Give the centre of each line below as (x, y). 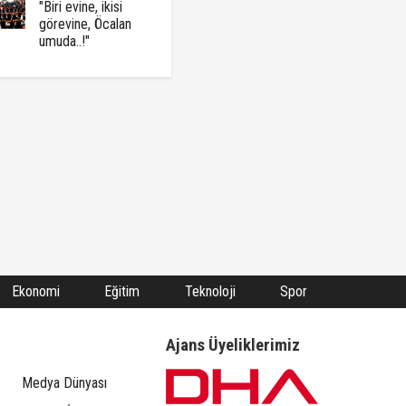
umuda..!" (64, 42)
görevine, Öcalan (85, 24)
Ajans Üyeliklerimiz (232, 345)
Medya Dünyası (64, 382)
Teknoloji (210, 291)
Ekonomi (36, 291)
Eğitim (122, 291)
